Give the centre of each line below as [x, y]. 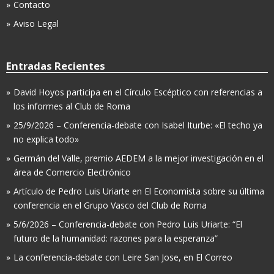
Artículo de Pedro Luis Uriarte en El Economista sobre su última [139, 191]
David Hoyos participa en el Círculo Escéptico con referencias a [138, 92]
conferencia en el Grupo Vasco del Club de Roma [110, 206]
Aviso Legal [36, 24]
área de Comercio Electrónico [72, 172]
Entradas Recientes [56, 66]
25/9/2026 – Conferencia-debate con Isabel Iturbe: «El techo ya [138, 125]
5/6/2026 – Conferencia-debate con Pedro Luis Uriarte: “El [128, 224]
